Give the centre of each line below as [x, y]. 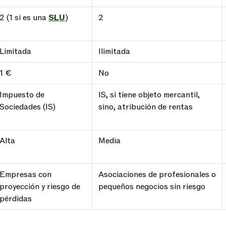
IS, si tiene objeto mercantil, [149, 95]
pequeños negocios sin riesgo [152, 187]
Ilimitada [114, 51]
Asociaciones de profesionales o [157, 175]
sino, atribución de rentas [146, 107]
